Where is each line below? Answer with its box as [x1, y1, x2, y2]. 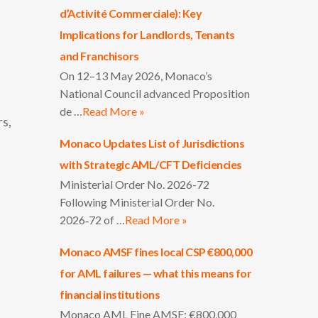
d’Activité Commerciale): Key [60, 6, 202, 20]
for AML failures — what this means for [60, 266, 252, 280]
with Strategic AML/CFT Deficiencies [60, 158, 242, 171]
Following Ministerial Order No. [60, 195, 215, 209]
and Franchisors [60, 49, 139, 62]
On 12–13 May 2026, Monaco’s [60, 69, 213, 82]
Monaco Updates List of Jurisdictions [60, 136, 245, 150]
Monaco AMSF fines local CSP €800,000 [60, 245, 253, 258]
